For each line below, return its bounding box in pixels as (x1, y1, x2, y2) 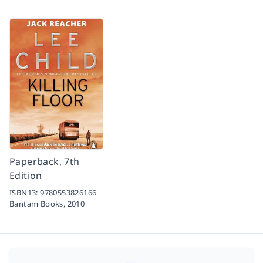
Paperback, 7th (9, 155, 80, 168)
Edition (9, 169, 42, 183)
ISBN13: (9, 187, 41, 198)
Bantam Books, (9, 198, 68, 210)
